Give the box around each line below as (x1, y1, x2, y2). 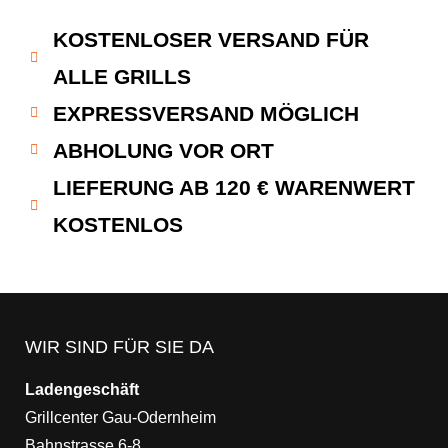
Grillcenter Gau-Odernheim (25, 408, 216, 426)
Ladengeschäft (25, 380, 139, 398)
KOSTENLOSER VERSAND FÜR (52, 27, 369, 51)
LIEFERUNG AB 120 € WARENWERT (52, 175, 415, 199)
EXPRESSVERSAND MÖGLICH (52, 101, 359, 125)
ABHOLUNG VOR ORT (52, 138, 274, 162)
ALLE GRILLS (52, 64, 191, 88)
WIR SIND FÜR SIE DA (25, 336, 214, 357)
